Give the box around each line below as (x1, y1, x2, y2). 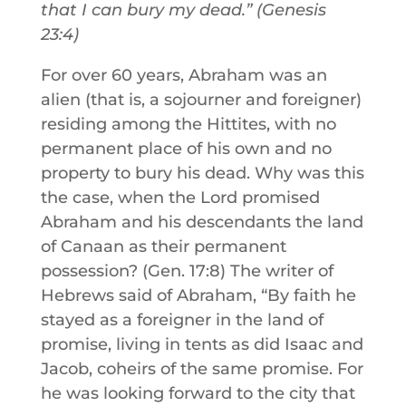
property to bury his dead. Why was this (40, 163, 364, 183)
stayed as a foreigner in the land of (40, 310, 324, 330)
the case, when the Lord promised (40, 188, 320, 208)
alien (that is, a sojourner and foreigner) (40, 90, 362, 110)
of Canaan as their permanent (40, 237, 286, 256)
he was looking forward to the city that (40, 383, 355, 403)
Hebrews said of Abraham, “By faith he (40, 285, 356, 305)
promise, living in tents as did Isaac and (40, 334, 363, 354)
